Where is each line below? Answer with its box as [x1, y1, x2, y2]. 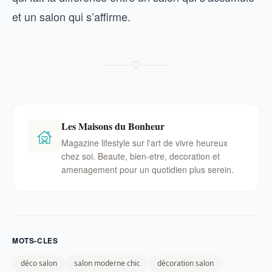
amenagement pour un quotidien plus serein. [61, 163, 234, 175]
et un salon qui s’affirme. [12, 8, 131, 24]
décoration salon [157, 258, 214, 268]
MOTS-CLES [12, 235, 58, 246]
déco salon [21, 258, 57, 268]
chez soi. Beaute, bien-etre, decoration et [61, 150, 220, 162]
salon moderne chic [74, 258, 140, 268]
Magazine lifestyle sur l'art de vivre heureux [61, 137, 228, 149]
